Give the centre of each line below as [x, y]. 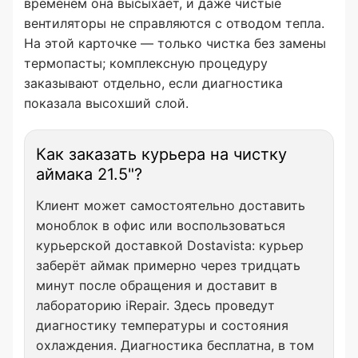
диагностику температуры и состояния [162, 325]
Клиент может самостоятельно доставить [171, 205]
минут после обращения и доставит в [157, 285]
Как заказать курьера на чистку [161, 154]
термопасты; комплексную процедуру [146, 63]
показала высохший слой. [106, 103]
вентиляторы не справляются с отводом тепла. [174, 23]
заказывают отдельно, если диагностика [153, 83]
